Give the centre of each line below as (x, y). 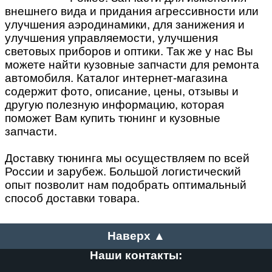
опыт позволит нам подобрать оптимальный (126, 185)
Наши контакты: (136, 256)
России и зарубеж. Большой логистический (123, 172)
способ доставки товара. (72, 199)
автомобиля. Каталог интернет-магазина (116, 78)
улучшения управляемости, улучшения (111, 38)
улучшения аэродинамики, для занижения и (125, 25)
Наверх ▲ (136, 236)
